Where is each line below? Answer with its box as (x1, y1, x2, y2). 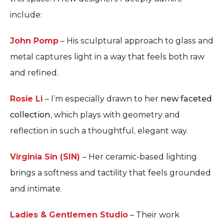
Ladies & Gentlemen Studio (10, 210, 128, 220)
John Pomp (10, 36, 58, 46)
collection (10, 110, 50, 120)
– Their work (128, 210, 179, 220)
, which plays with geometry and (50, 110, 180, 120)
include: (10, 10, 42, 20)
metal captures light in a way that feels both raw (10, 52, 204, 62)
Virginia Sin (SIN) (10, 152, 80, 162)
